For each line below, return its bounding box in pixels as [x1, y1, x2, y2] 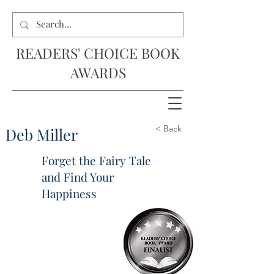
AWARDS [70, 63, 126, 82]
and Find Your [42, 169, 114, 185]
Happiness [42, 185, 97, 201]
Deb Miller [6, 124, 78, 144]
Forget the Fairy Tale [42, 152, 151, 168]
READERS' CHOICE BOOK [16, 43, 180, 62]
